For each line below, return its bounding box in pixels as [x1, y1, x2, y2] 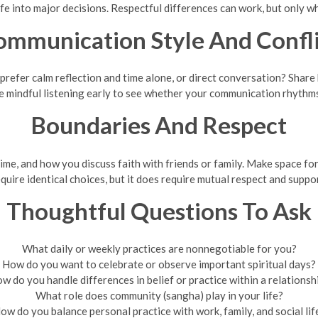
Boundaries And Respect [31, 111, 287, 139]
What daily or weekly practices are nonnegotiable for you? [21, 242, 297, 255]
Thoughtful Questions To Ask [6, 196, 312, 225]
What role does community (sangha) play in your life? [35, 289, 283, 302]
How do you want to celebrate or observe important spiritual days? [2, 258, 316, 270]
